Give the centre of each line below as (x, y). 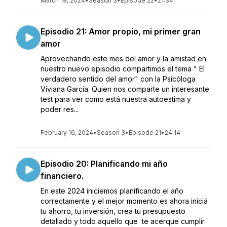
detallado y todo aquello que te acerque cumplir (123, 221)
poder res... (60, 109)
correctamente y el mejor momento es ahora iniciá (124, 201)
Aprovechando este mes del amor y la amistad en (123, 59)
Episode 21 (145, 133)
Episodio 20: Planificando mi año (104, 164)
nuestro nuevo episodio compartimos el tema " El (123, 69)
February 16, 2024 (67, 133)
